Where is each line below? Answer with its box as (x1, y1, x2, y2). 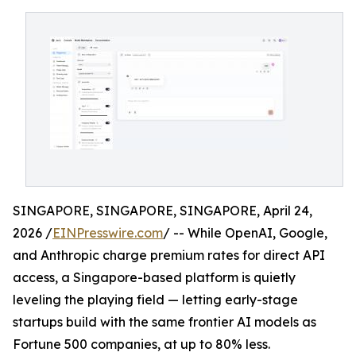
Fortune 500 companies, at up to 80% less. (13, 336, 270, 352)
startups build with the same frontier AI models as (13, 314, 316, 330)
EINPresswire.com (52, 225, 163, 241)
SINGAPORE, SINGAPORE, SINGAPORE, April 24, (13, 203, 312, 219)
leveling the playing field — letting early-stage (13, 292, 298, 308)
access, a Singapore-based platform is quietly (13, 269, 296, 285)
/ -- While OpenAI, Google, (163, 225, 327, 241)
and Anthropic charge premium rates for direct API (13, 247, 325, 263)
